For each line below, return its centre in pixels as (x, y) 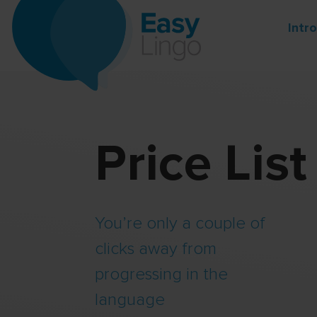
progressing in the (162, 274)
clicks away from (156, 248)
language (130, 299)
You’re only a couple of (180, 223)
